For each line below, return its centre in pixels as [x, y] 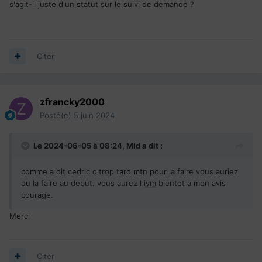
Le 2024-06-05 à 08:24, [80, 145]
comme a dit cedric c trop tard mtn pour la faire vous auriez [130, 171]
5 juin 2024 [94, 115]
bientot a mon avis [191, 183]
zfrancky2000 [72, 101]
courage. [37, 194]
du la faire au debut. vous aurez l [82, 183]
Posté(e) [57, 115]
